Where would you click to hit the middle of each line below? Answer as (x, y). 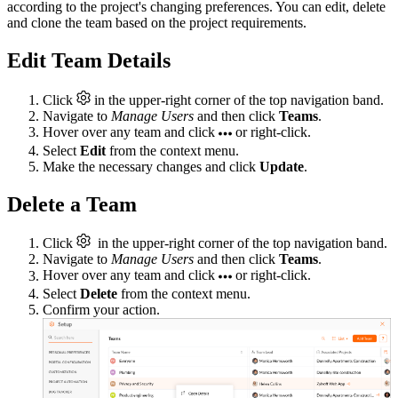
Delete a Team (72, 204)
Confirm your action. (101, 310)
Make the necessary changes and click (151, 166)
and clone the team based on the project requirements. (157, 22)
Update (282, 166)
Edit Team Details (89, 60)
